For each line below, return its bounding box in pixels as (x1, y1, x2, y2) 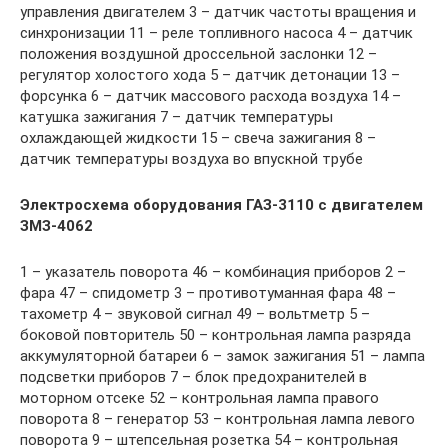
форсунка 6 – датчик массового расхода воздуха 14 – (20, 86, 401, 105)
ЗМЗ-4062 (20, 216, 93, 235)
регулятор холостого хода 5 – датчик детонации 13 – (20, 65, 400, 84)
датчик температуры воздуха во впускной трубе (20, 149, 363, 168)
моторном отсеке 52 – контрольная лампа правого (20, 388, 379, 407)
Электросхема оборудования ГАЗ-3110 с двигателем (20, 195, 423, 214)
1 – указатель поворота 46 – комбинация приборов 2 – (20, 262, 406, 281)
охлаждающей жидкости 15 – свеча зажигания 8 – (20, 128, 376, 147)
